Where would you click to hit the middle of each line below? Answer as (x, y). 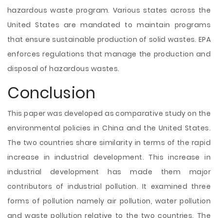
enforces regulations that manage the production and (109, 54)
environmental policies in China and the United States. (109, 128)
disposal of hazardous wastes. (64, 69)
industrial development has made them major (109, 172)
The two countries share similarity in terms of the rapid (109, 143)
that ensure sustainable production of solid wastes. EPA (109, 39)
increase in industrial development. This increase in (109, 157)
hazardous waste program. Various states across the (109, 10)
